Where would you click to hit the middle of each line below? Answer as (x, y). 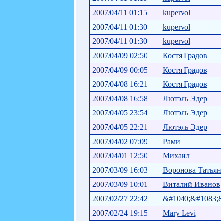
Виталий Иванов (191, 184)
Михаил (176, 155)
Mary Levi (179, 213)
